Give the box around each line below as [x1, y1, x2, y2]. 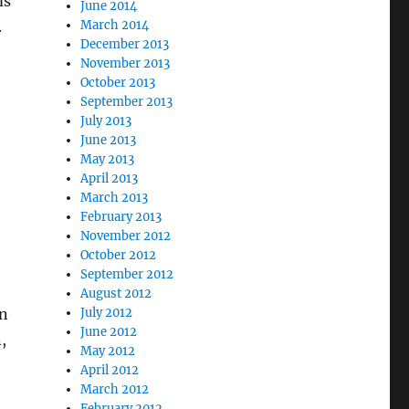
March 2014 [80, 17, 150, 33]
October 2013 [80, 75, 156, 90]
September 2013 [80, 94, 173, 110]
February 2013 [80, 209, 163, 225]
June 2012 [80, 324, 138, 340]
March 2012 [80, 382, 150, 397]
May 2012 [80, 343, 136, 359]
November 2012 [80, 228, 172, 244]
